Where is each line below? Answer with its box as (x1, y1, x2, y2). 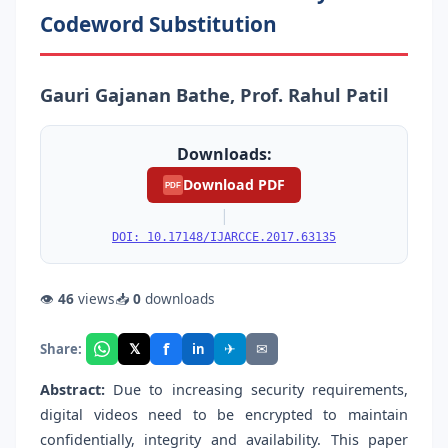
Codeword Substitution (40, 9, 277, 38)
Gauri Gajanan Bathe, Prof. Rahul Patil (40, 81, 389, 107)
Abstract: (40, 380, 105, 400)
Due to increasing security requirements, (105, 380, 408, 400)
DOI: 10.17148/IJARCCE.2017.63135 (112, 230, 336, 245)
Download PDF (183, 174, 285, 194)
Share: (40, 339, 82, 358)
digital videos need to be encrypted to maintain (40, 405, 408, 425)
